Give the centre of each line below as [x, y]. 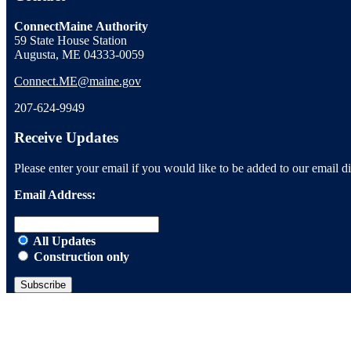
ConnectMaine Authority [81, 26]
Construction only [80, 257]
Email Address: [55, 195]
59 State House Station [71, 40]
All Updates [63, 241]
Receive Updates [66, 138]
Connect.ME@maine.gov [78, 81]
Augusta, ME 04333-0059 [79, 54]
